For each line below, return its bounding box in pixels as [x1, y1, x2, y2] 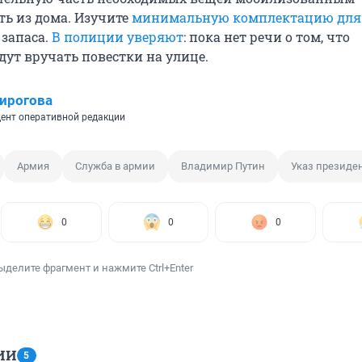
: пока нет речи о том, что [183, 28, 350, 46]
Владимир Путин [181, 160, 265, 173]
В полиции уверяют [52, 28, 183, 46]
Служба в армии [75, 160, 155, 173]
